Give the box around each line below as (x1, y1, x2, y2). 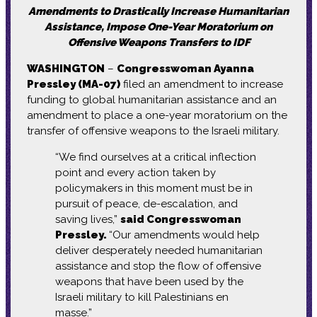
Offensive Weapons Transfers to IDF (67, 35, 250, 49)
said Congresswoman (120, 212, 241, 226)
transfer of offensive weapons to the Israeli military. (26, 124, 279, 137)
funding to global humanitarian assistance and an (26, 93, 277, 106)
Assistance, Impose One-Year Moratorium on (45, 20, 272, 33)
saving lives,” (54, 212, 120, 226)
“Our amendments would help (108, 228, 260, 241)
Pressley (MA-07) (26, 77, 120, 91)
